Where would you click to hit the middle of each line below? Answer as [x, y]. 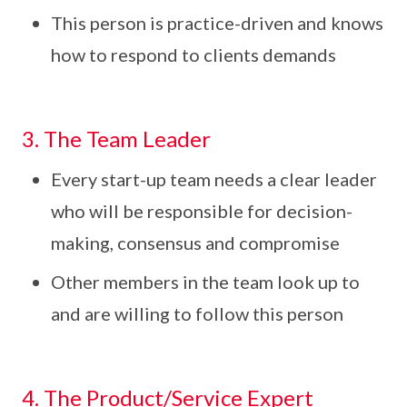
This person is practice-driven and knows [217, 23]
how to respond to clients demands [194, 55]
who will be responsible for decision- [202, 211]
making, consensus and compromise [195, 243]
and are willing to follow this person [197, 313]
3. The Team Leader [116, 139]
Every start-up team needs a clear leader [214, 179]
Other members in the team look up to [205, 282]
